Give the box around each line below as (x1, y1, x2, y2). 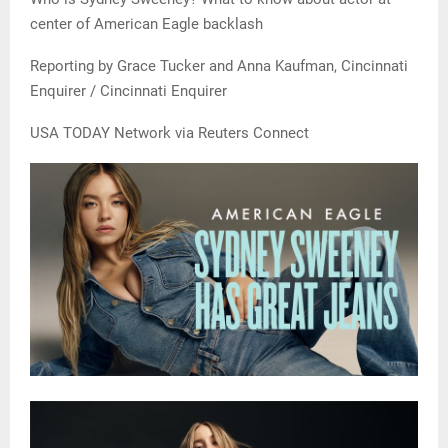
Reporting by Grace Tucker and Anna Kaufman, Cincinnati (30, 56, 408, 75)
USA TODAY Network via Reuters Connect (30, 123, 309, 142)
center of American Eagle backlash (30, 14, 263, 33)
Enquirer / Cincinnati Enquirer (30, 81, 227, 100)
